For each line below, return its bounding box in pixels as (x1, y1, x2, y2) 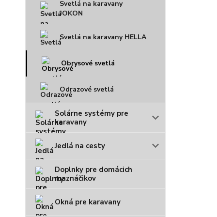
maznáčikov (55, 173, 96, 183)
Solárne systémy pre (55, 108, 128, 118)
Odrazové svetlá (60, 85, 114, 94)
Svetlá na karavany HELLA (60, 32, 146, 42)
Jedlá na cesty (55, 141, 105, 151)
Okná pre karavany (55, 197, 121, 207)
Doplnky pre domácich (55, 165, 132, 174)
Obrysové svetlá (61, 59, 115, 68)
